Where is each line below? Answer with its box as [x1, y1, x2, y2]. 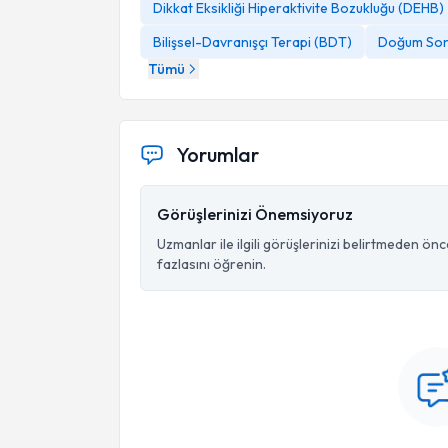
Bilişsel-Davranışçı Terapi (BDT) [153, 33, 352, 51]
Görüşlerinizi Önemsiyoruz [157, 204, 353, 224]
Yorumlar [176, 142, 259, 167]
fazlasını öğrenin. [157, 255, 266, 273]
